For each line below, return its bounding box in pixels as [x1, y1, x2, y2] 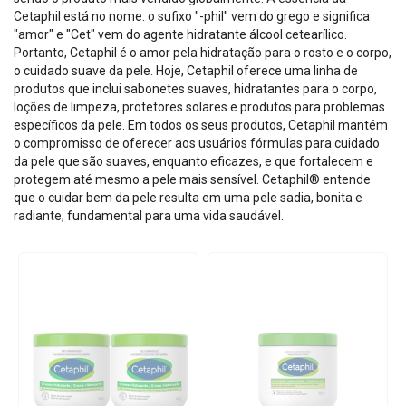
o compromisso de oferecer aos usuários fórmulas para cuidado [14, 136, 380, 150]
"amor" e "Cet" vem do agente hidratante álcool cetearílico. [14, 27, 347, 42]
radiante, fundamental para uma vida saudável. [14, 208, 284, 223]
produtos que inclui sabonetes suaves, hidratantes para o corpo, [14, 82, 377, 96]
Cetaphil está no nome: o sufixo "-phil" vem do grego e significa [14, 9, 370, 24]
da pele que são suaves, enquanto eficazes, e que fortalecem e [14, 154, 373, 169]
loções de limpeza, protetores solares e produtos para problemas [14, 100, 385, 114]
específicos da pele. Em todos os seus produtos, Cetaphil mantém [14, 118, 388, 132]
